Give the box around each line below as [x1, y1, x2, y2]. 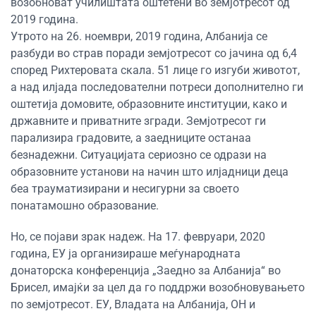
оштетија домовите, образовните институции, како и [11, 97, 287, 111]
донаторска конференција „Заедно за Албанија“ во [11, 263, 281, 277]
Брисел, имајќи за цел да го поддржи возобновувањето [11, 280, 305, 294]
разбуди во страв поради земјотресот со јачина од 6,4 [11, 46, 297, 60]
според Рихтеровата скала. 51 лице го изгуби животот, [11, 63, 300, 77]
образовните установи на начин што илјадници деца [11, 164, 288, 178]
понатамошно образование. [11, 198, 159, 212]
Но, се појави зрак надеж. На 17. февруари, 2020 [11, 229, 265, 243]
